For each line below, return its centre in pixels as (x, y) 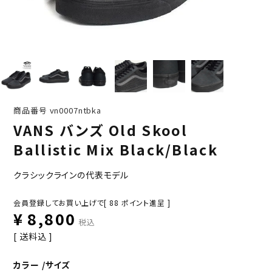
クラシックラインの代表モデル (71, 175)
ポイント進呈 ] (146, 202)
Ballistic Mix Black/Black (116, 149)
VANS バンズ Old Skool (100, 130)
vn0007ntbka (75, 110)
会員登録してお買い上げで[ (60, 202)
